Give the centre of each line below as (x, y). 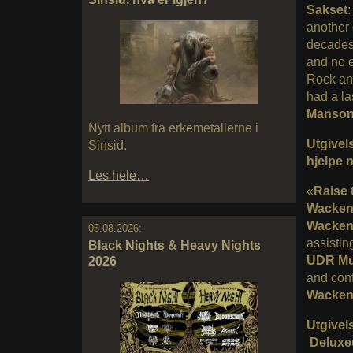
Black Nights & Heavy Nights (175, 245)
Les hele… (119, 175)
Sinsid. (108, 145)
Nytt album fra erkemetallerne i (173, 128)
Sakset (327, 10)
